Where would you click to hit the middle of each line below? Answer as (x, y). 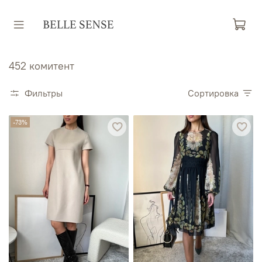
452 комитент (42, 65)
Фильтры (44, 93)
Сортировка (216, 93)
